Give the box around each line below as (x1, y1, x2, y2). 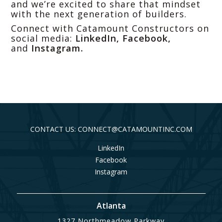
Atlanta (96, 200, 126, 212)
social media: (11, 32, 72, 45)
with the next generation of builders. (11, 8, 187, 20)
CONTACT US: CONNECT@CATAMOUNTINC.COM (30, 124, 192, 134)
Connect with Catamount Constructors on (11, 22, 209, 35)
